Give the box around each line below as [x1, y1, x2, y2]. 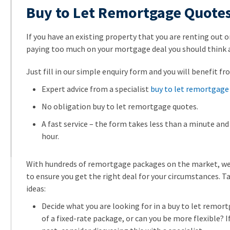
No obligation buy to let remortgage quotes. [41, 101, 198, 111]
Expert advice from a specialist [41, 83, 150, 94]
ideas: [26, 183, 46, 194]
